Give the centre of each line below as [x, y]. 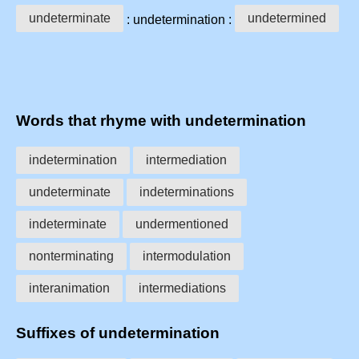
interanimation [69, 288]
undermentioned [182, 224]
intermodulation [187, 256]
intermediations [182, 288]
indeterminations [187, 192]
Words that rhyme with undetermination [161, 121]
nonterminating [71, 256]
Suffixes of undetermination [118, 333]
